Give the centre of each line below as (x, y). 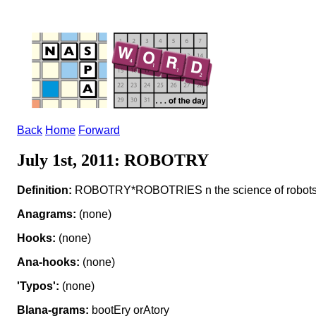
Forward (99, 130)
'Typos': (38, 286)
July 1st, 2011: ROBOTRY (113, 160)
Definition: (44, 190)
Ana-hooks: (48, 262)
